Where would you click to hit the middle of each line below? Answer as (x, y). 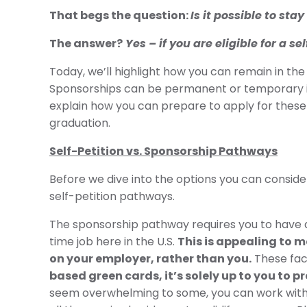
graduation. (80, 123)
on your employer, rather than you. (150, 259)
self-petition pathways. (112, 196)
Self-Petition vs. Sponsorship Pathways (163, 151)
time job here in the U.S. (113, 242)
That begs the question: (120, 15)
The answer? (86, 44)
